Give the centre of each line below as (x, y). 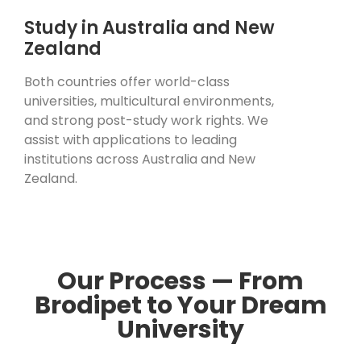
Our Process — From (180, 282)
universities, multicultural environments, (149, 102)
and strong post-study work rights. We (146, 121)
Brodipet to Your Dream (180, 306)
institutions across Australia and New (140, 160)
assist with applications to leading (131, 140)
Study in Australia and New (149, 28)
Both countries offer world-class (127, 82)
